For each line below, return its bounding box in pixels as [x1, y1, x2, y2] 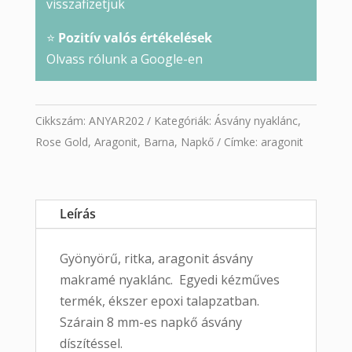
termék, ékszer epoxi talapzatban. [59, 292, 259, 310]
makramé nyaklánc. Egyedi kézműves [59, 271, 280, 289]
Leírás [59, 205, 96, 223]
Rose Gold [35, 134, 88, 150]
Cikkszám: [35, 113, 89, 129]
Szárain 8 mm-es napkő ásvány [59, 313, 242, 332]
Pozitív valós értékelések [57, 29, 212, 47]
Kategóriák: [153, 113, 214, 129]
